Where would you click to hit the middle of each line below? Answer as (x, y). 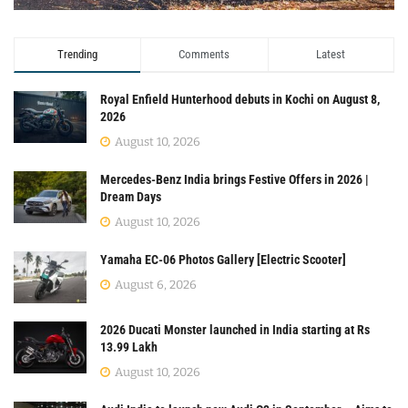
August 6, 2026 (154, 284)
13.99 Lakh (129, 347)
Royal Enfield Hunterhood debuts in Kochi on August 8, (240, 99)
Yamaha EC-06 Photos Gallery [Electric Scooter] (223, 259)
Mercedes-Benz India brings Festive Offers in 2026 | (235, 179)
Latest (331, 54)
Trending (78, 54)
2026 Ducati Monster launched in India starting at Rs (235, 329)
